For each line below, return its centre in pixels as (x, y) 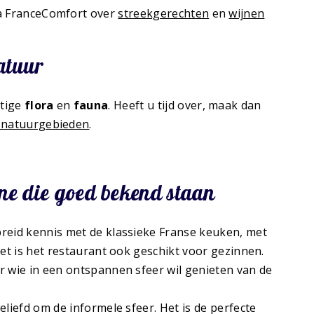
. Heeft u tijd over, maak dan (185, 105)
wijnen (247, 14)
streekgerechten (164, 14)
